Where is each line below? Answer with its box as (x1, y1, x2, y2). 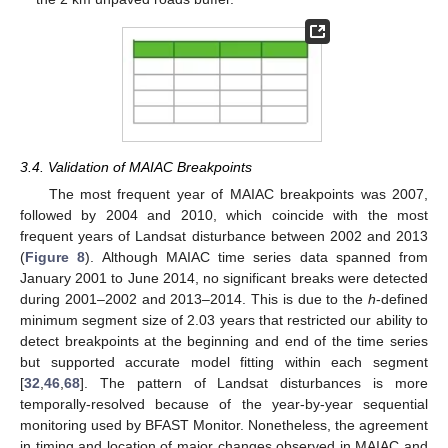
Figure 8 (25, 248, 86, 265)
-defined (376, 290, 428, 307)
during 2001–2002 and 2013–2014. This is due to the (20, 290, 368, 307)
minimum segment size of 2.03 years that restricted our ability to (20, 311, 428, 328)
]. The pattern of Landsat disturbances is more (80, 374, 428, 391)
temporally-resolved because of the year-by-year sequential (20, 395, 428, 412)
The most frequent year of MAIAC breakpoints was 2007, (48, 185, 428, 202)
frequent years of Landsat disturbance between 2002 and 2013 (20, 227, 428, 244)
